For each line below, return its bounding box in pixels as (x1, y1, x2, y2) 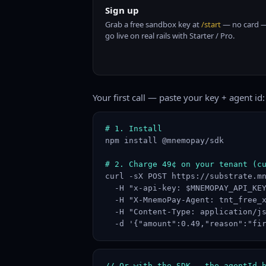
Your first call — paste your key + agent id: (93, 91, 265, 103)
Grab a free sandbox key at (105, 19, 201, 30)
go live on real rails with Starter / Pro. (105, 30, 235, 41)
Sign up (105, 4, 139, 16)
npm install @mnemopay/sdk (105, 136, 224, 145)
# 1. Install (105, 124, 162, 133)
